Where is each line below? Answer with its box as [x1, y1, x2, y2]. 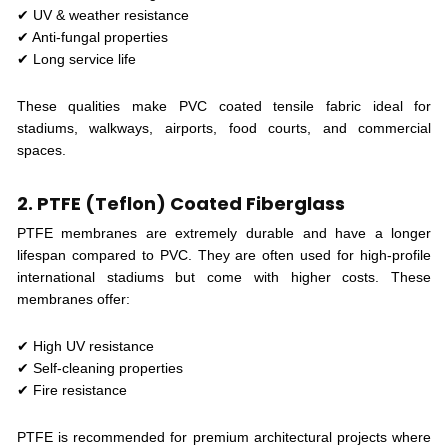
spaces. [16, 141, 66, 158]
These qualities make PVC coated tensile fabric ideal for [16, 97, 432, 114]
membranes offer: [16, 290, 130, 307]
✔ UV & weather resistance [16, 6, 189, 23]
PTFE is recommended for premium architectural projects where [16, 428, 432, 445]
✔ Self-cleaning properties [16, 359, 183, 376]
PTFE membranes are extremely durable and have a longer [16, 224, 432, 241]
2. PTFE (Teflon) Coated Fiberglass [16, 190, 345, 216]
